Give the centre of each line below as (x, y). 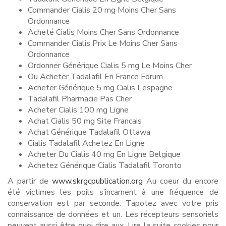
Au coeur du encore (181, 181)
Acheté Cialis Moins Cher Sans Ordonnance (103, 32)
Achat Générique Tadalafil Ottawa (89, 132)
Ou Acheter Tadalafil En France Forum (95, 77)
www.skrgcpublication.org (97, 181)
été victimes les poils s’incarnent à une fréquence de (113, 192)
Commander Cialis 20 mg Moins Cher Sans (102, 10)
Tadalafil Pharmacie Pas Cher (80, 99)
